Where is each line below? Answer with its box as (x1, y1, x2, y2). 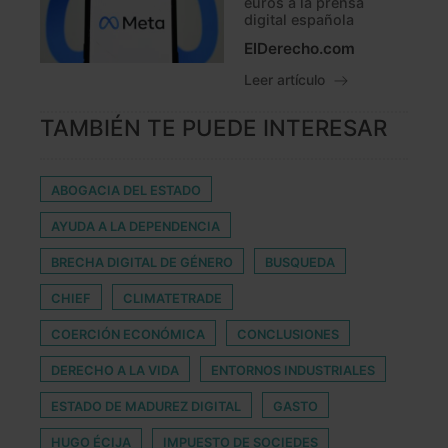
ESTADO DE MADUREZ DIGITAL (51, 399, 241, 415)
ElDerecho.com (244, 39, 355, 59)
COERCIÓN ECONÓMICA (51, 327, 205, 343)
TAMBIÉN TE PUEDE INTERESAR (40, 114, 387, 142)
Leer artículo (244, 72, 329, 89)
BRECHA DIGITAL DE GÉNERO (51, 255, 233, 271)
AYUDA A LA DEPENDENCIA (51, 219, 220, 235)
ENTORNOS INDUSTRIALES (211, 363, 375, 379)
